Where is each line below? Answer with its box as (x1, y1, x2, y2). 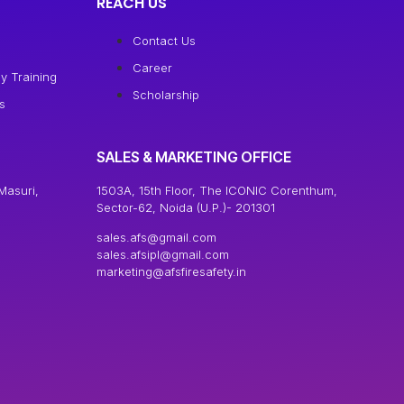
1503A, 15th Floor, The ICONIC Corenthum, (96, 182, 338, 197)
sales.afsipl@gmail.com (96, 247, 230, 262)
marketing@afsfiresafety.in (96, 264, 247, 280)
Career (133, 60, 173, 75)
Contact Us (133, 32, 197, 48)
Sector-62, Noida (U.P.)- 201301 (96, 199, 276, 215)
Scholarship (133, 87, 200, 102)
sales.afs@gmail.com (96, 230, 217, 245)
